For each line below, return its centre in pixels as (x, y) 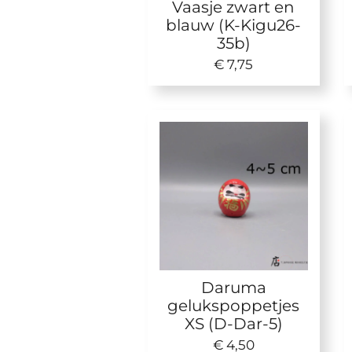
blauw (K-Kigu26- (234, 25)
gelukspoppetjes (234, 305)
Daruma (233, 287)
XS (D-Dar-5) (233, 323)
